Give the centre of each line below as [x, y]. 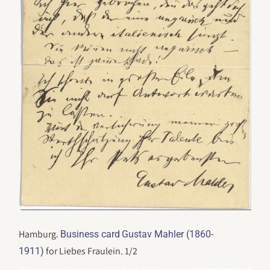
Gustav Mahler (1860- [168, 234]
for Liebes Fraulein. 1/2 [91, 251]
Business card [90, 234]
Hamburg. [40, 234]
